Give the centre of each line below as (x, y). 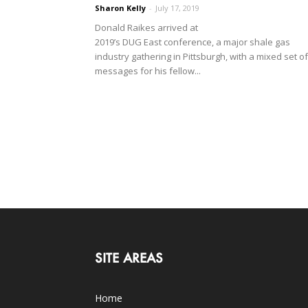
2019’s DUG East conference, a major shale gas (192, 42)
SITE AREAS (129, 258)
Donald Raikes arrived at (146, 27)
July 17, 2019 (177, 8)
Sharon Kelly (120, 8)
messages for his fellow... (148, 70)
